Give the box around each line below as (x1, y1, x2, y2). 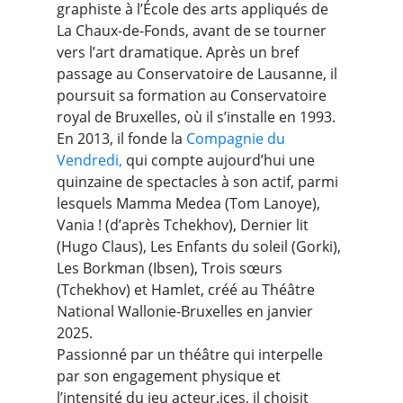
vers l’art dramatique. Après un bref (56, 42, 299, 62)
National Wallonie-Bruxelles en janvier (56, 301, 313, 321)
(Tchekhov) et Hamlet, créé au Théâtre (56, 280, 315, 300)
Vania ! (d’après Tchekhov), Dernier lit (56, 215, 309, 235)
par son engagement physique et (56, 366, 281, 386)
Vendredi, (56, 150, 122, 170)
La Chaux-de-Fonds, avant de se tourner (56, 21, 327, 40)
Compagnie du (185, 129, 285, 148)
